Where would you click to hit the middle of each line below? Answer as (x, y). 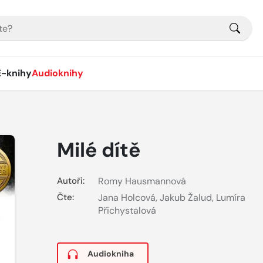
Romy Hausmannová (142, 181)
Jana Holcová (127, 198)
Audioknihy (58, 73)
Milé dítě (98, 150)
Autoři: (70, 181)
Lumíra (230, 198)
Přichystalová (127, 211)
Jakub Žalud (186, 198)
